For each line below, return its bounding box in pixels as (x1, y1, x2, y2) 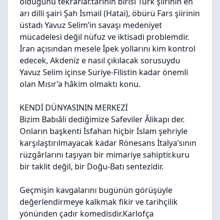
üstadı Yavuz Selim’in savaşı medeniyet (20, 20, 162, 30)
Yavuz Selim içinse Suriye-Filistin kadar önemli (20, 67, 188, 78)
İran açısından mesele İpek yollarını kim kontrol (20, 43, 195, 54)
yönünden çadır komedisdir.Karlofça (20, 208, 154, 219)
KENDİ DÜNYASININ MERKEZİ (20, 102, 128, 113)
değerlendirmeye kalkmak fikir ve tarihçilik (20, 196, 178, 207)
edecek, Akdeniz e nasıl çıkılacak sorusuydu (20, 55, 180, 66)
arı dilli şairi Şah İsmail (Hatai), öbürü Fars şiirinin (20, 8, 200, 19)
